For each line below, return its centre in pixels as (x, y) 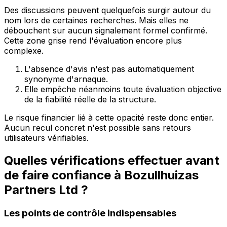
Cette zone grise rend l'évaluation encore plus (93, 41)
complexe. (24, 51)
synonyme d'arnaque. (66, 79)
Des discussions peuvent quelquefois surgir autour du (107, 10)
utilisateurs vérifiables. (46, 138)
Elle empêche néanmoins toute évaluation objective (123, 89)
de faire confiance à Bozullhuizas (101, 175)
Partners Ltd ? (46, 190)
